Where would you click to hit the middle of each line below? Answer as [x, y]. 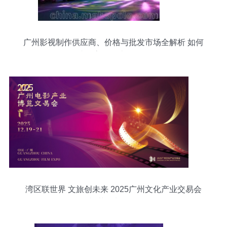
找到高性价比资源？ [113, 55]
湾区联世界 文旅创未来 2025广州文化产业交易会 [113, 189]
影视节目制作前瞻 [113, 202]
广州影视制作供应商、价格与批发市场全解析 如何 [113, 42]
